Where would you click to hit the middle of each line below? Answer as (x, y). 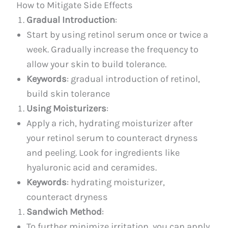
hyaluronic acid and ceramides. (92, 167)
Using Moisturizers (67, 108)
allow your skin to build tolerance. (97, 64)
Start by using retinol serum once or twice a (118, 34)
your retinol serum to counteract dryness (112, 138)
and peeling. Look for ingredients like (103, 152)
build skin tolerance (68, 93)
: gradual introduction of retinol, (134, 79)
